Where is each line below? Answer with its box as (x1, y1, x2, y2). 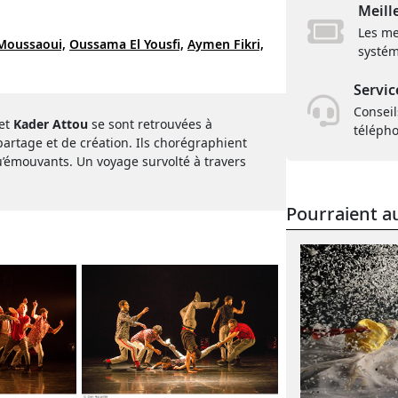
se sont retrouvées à (92, 115, 212, 132)
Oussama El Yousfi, (69, 36, 184, 52)
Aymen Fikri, (187, 36, 264, 52)
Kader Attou (13, 115, 92, 132)
